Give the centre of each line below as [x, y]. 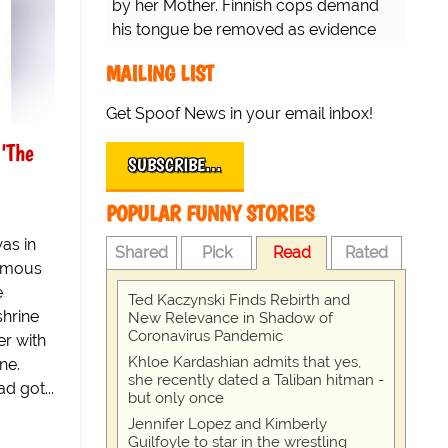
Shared [142, 253]
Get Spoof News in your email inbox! [239, 114]
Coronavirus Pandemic [205, 336]
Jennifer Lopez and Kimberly [227, 424]
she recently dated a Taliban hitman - [256, 380]
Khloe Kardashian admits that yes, [244, 362]
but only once [176, 398]
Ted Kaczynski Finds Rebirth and [239, 300]
